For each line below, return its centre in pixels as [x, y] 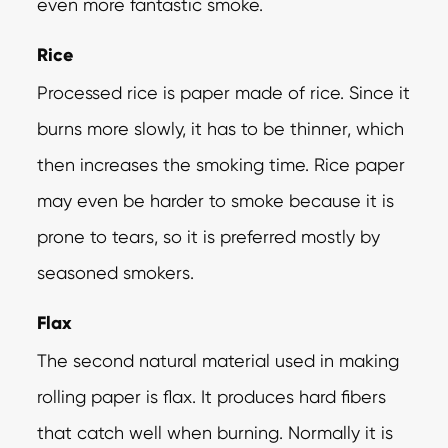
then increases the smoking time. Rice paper [221, 164]
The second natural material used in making [218, 360]
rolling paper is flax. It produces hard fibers [212, 396]
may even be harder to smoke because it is [216, 200]
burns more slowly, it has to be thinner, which [221, 128]
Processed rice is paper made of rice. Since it [224, 92]
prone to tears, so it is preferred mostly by [209, 236]
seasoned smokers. [116, 272]
